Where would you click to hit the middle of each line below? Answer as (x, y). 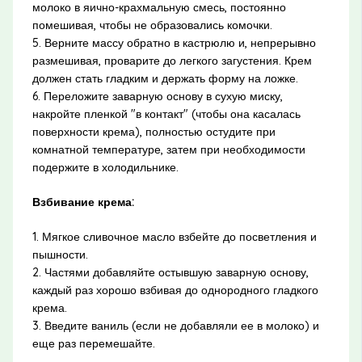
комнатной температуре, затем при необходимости (168, 150)
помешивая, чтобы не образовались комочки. (152, 25)
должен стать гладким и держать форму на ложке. (165, 79)
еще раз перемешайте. (93, 344)
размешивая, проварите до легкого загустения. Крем (172, 61)
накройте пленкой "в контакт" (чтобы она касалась (166, 114)
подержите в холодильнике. (105, 168)
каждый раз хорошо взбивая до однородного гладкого (175, 290)
